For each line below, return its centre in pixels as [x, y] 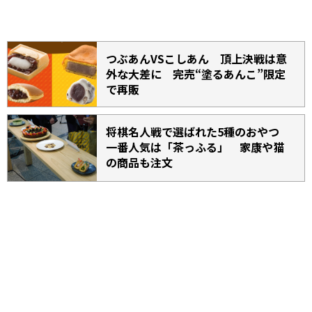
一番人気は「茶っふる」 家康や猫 [195, 147]
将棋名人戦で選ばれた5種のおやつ [198, 132]
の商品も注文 [140, 163]
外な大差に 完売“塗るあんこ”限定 [196, 74]
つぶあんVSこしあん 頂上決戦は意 [197, 59]
